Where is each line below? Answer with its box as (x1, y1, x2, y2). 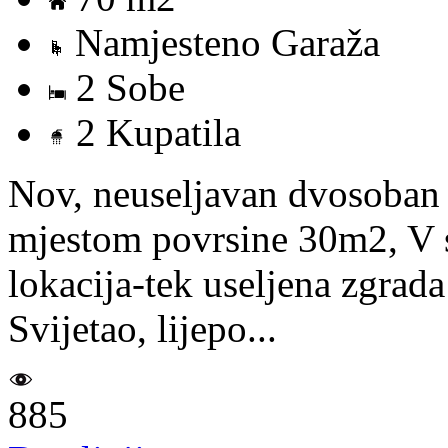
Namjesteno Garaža (65, 20, 380, 64)
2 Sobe (66, 65, 185, 109)
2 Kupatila (66, 110, 241, 154)
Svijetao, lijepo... (8, 306, 277, 350)
